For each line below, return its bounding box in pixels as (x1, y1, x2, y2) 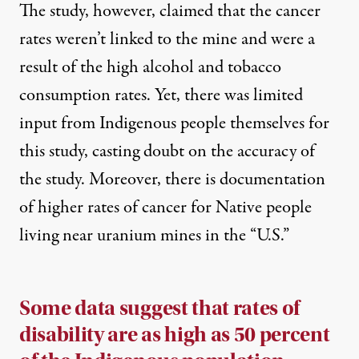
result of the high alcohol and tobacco (19, 54, 281, 81)
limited (253, 83, 303, 109)
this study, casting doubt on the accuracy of (19, 139, 315, 165)
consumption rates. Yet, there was (19, 83, 253, 109)
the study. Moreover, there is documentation (19, 167, 325, 193)
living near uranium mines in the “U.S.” (19, 223, 289, 249)
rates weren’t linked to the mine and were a (19, 26, 315, 53)
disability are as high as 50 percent (19, 322, 330, 348)
